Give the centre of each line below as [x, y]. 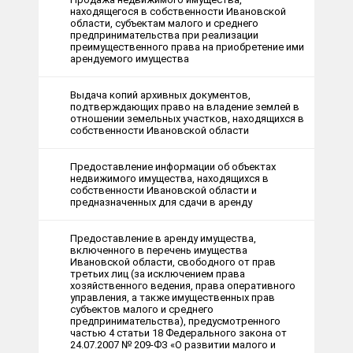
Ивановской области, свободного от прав [173, 262]
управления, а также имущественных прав [173, 298]
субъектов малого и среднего [142, 310]
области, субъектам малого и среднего [164, 24]
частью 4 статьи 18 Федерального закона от [178, 333]
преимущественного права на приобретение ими [187, 47]
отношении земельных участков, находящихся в [187, 119]
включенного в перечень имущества [159, 251]
